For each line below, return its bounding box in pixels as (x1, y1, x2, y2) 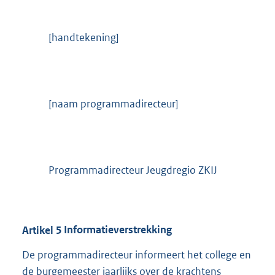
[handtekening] (48, 31, 120, 45)
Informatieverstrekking (61, 223, 172, 237)
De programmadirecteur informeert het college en (22, 248, 251, 262)
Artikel (22, 223, 53, 237)
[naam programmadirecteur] (48, 97, 179, 111)
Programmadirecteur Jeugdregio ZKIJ (48, 163, 218, 177)
